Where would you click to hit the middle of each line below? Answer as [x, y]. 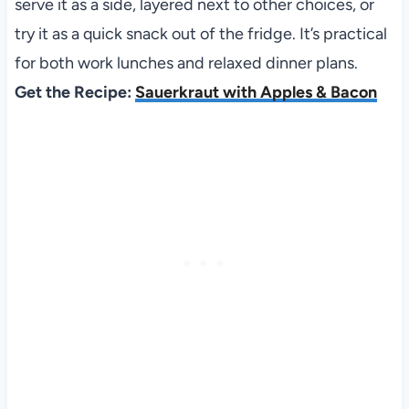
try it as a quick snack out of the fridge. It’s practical [200, 34]
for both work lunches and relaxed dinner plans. [186, 63]
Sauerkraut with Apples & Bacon [256, 93]
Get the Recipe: [74, 93]
